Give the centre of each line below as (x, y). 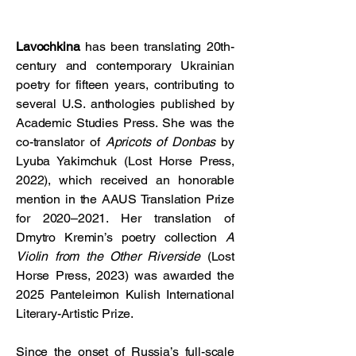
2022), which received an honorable (125, 180)
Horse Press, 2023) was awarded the (125, 275)
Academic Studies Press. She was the (125, 123)
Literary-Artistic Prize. (75, 313)
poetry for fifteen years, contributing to (125, 85)
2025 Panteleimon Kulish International (125, 294)
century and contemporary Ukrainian (125, 66)
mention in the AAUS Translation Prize (125, 199)
